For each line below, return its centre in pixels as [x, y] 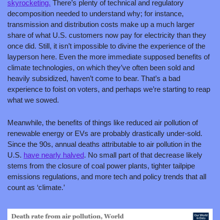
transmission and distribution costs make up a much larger [101, 25]
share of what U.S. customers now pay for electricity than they [107, 35]
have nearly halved [54, 155]
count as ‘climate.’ [36, 188]
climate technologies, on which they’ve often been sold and [101, 68]
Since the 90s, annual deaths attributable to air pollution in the [104, 144]
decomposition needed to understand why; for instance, [96, 14]
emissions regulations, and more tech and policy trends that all [107, 177]
